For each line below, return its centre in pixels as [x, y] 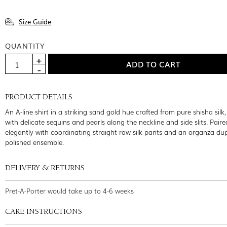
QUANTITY [25, 46]
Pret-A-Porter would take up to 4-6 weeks [69, 191]
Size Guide [35, 22]
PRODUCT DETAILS [39, 98]
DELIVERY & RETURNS [45, 169]
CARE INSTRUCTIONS [44, 213]
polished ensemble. [34, 142]
